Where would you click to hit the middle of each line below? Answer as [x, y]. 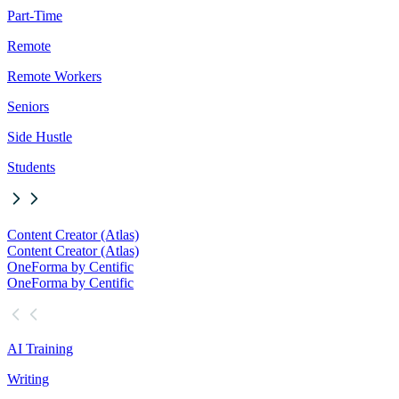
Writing [28, 379]
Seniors [28, 107]
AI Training [40, 349]
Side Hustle [40, 137]
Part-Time [35, 16]
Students [31, 167]
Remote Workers [54, 77]
